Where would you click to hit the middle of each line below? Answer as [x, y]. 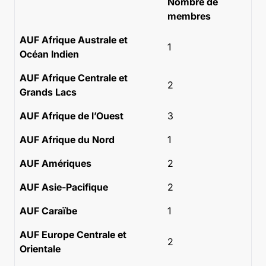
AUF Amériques [56, 163]
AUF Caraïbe [48, 211]
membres [190, 16]
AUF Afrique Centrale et [74, 78]
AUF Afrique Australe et [74, 40]
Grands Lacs [48, 92]
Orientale [40, 249]
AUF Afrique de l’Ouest [72, 116]
